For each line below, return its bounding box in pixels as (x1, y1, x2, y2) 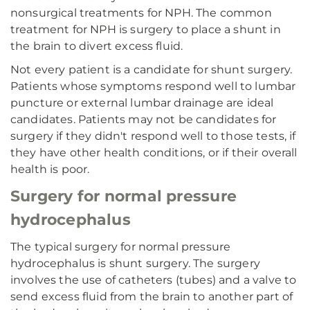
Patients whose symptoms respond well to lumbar (10, 80, 296, 93)
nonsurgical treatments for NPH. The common (10, 6, 272, 19)
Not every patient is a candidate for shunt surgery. (10, 63, 293, 76)
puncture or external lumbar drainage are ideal (10, 96, 274, 109)
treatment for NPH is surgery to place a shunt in (10, 23, 281, 36)
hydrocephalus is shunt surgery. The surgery (10, 257, 260, 270)
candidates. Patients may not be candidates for (10, 113, 277, 126)
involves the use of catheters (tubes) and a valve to (10, 273, 297, 286)
